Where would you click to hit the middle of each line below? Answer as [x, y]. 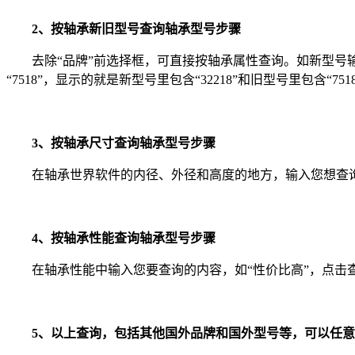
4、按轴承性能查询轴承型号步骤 [111, 238]
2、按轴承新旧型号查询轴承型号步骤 [124, 29]
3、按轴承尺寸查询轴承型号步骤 [111, 143]
